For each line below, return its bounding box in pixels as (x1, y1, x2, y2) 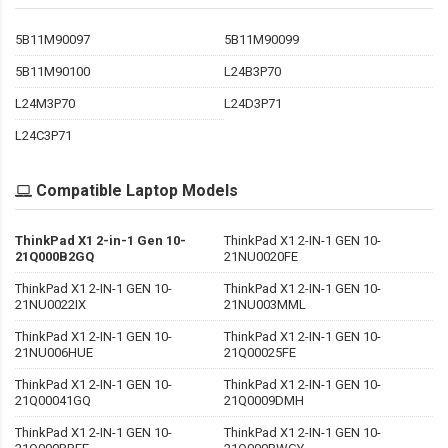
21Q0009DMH (224, 393, 304, 409)
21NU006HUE (15, 345, 93, 361)
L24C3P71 (15, 128, 72, 144)
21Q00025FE (224, 345, 296, 361)
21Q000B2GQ (15, 249, 94, 265)
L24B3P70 (224, 64, 281, 80)
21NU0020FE (224, 249, 298, 265)
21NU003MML (224, 297, 306, 313)
